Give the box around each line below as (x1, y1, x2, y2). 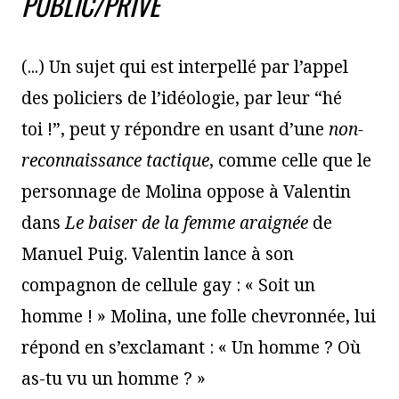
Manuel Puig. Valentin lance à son (21, 241, 294, 265)
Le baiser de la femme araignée (65, 210, 308, 234)
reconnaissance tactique (21, 148, 209, 172)
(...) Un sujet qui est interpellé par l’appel (21, 54, 348, 78)
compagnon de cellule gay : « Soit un (21, 273, 315, 297)
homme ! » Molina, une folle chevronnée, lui (21, 304, 376, 328)
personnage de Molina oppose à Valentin (21, 179, 351, 203)
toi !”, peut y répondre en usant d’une (21, 117, 329, 141)
